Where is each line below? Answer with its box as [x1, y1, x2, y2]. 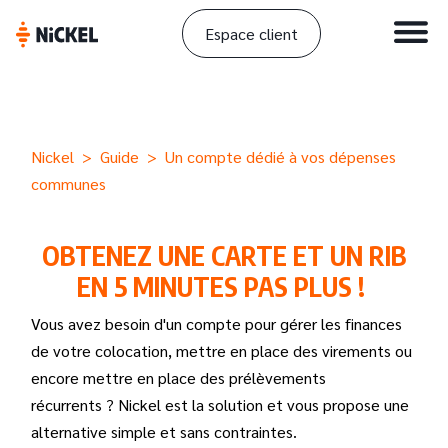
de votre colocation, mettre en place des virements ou [31, 340, 412, 361]
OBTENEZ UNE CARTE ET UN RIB [42, 239, 406, 272]
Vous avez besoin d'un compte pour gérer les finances [31, 313, 402, 334]
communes [31, 173, 106, 194]
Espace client [204, 23, 298, 44]
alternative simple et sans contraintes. [31, 421, 301, 442]
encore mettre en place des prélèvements [31, 367, 326, 388]
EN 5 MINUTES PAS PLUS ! [77, 270, 365, 303]
